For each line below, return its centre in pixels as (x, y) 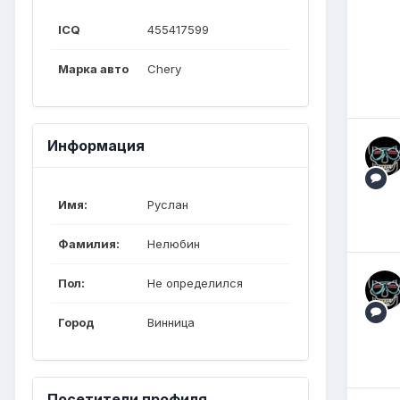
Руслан (168, 204)
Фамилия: (89, 243)
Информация (96, 145)
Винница (171, 322)
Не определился (195, 283)
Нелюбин (174, 243)
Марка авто (93, 68)
